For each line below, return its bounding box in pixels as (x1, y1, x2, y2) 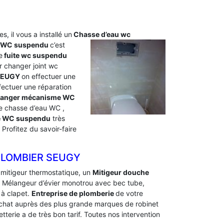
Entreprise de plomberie (31, 189, 115, 197)
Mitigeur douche (92, 168, 149, 176)
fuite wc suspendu (2, 51, 67, 59)
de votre (115, 189, 143, 197)
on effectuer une (21, 72, 75, 80)
